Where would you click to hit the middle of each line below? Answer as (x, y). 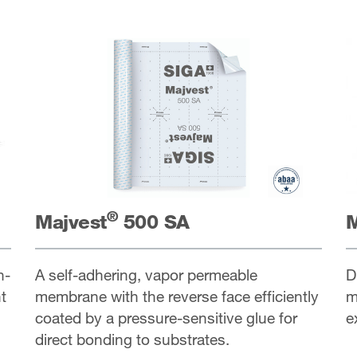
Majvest (71, 222)
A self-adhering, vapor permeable (146, 274)
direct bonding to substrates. (132, 339)
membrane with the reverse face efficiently (177, 296)
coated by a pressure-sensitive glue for (166, 317)
